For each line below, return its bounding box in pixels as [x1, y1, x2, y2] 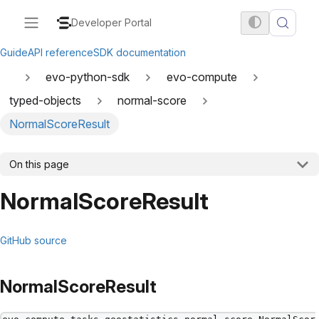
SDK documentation [93, 46, 186, 58]
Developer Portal [71, 16, 152, 28]
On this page [9, 158, 69, 171]
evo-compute [166, 70, 237, 85]
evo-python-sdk [46, 70, 130, 85]
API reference [28, 46, 93, 58]
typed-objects [9, 93, 81, 108]
